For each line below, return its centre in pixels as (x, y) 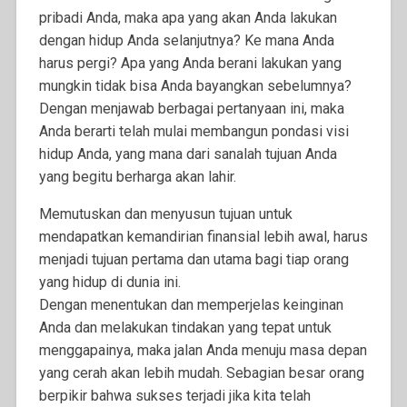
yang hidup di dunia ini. (109, 283)
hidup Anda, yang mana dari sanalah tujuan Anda (188, 154)
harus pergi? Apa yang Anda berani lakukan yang (190, 64)
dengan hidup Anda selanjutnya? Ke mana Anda (186, 41)
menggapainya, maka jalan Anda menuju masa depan (203, 351)
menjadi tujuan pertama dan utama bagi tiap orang (194, 260)
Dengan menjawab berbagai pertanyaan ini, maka (191, 109)
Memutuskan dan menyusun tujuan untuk (165, 214)
